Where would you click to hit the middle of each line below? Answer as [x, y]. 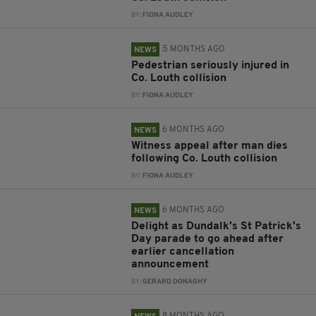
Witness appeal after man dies [210, 146]
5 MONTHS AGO [194, 49]
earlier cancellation [183, 252]
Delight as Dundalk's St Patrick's [217, 226]
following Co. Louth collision [205, 159]
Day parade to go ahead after [208, 239]
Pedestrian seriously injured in [211, 66]
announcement [170, 265]
